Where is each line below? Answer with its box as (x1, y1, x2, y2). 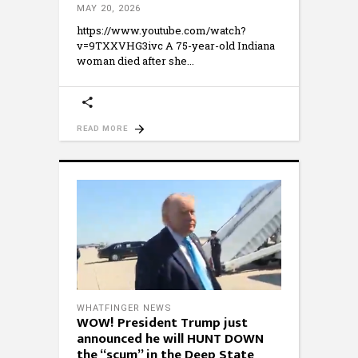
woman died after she (77, 53, 187, 68)
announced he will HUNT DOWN (77, 328, 264, 351)
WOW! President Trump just (77, 312, 248, 335)
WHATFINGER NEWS (77, 303, 172, 314)
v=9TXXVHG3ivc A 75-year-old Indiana (77, 38, 275, 53)
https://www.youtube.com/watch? (77, 22, 246, 38)
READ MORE (77, 123, 128, 133)
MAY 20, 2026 (77, 2, 141, 14)
